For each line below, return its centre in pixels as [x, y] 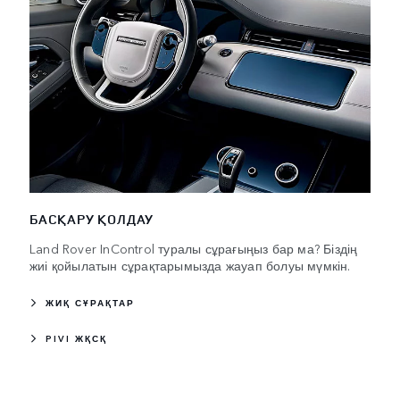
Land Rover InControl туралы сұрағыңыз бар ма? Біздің [194, 249]
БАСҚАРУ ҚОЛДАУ [92, 220]
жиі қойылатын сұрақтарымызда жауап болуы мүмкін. [190, 266]
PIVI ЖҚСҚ [76, 339]
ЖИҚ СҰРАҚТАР [90, 303]
